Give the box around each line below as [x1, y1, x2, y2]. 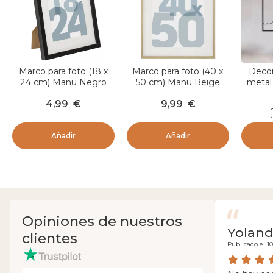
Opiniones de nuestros [22, 213, 182, 230]
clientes [22, 230, 77, 247]
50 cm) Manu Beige [136, 77, 220, 88]
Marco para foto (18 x [18, 66, 108, 77]
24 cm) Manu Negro [20, 77, 107, 88]
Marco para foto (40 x [132, 66, 224, 77]
